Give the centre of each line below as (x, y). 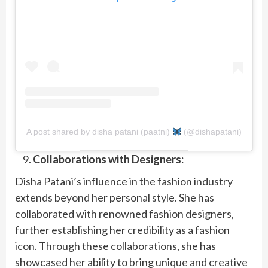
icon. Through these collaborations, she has (115, 246)
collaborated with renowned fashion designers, (124, 214)
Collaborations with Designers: (108, 159)
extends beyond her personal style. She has (115, 198)
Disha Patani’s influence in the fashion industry (124, 182)
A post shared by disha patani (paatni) (99, 132)
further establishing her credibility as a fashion (122, 230)
